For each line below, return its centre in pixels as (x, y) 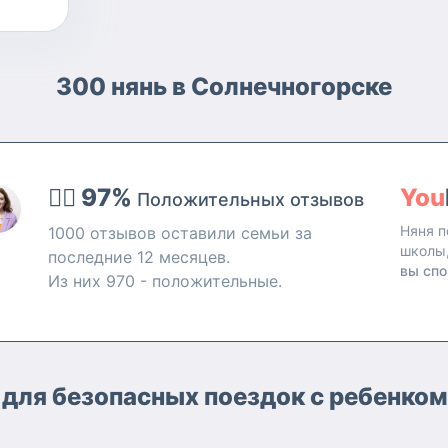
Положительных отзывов (250, 199)
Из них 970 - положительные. (164, 281)
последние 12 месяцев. (138, 257)
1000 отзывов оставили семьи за (179, 233)
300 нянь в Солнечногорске (224, 86)
